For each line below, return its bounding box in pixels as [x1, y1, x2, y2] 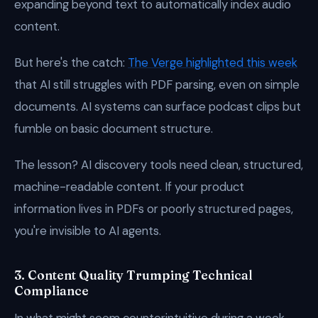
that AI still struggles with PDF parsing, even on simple [14, 77, 300, 92]
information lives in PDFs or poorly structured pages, [14, 201, 293, 216]
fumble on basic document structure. [14, 121, 213, 136]
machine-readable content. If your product [14, 179, 244, 194]
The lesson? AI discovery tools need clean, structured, [14, 157, 303, 172]
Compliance [14, 283, 89, 298]
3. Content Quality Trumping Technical [14, 268, 253, 283]
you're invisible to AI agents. [14, 223, 161, 238]
